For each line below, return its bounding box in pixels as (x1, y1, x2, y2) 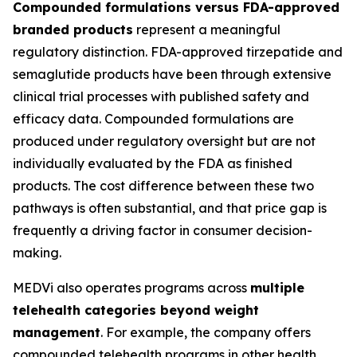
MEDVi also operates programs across (13, 280, 250, 296)
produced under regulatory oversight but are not (13, 133, 316, 149)
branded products (13, 22, 133, 37)
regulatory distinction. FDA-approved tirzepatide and (13, 44, 343, 60)
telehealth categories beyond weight (13, 302, 259, 318)
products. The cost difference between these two (13, 178, 314, 194)
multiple (250, 280, 304, 296)
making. (13, 245, 61, 261)
